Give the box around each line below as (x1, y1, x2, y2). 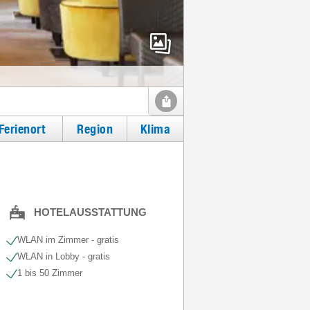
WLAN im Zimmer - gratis (17, 235, 119, 245)
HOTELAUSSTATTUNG (33, 206, 147, 218)
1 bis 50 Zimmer (17, 268, 82, 278)
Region (77, 121, 113, 136)
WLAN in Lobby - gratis (17, 251, 110, 262)
